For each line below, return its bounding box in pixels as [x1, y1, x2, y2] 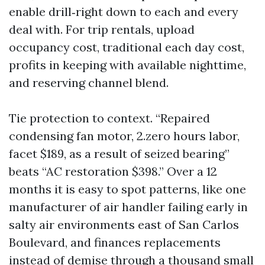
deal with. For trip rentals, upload [9, 22, 195, 37]
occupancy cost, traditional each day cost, [9, 40, 244, 54]
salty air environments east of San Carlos [9, 217, 239, 232]
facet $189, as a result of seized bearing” [9, 146, 230, 161]
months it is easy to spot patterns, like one [9, 182, 246, 196]
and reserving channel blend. [9, 75, 169, 90]
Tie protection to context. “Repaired [9, 111, 210, 125]
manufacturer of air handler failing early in [9, 199, 248, 214]
